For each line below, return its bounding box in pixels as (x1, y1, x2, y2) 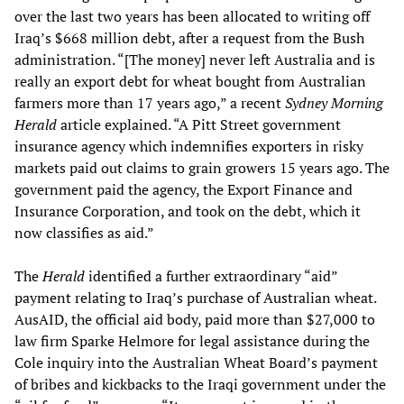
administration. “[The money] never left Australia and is (14, 49, 375, 69)
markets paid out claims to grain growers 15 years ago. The (14, 157, 390, 178)
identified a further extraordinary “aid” (85, 265, 337, 286)
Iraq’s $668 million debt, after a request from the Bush (14, 27, 364, 48)
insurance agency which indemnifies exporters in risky (14, 135, 363, 156)
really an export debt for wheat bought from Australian (14, 70, 366, 91)
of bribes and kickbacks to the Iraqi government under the (14, 373, 386, 394)
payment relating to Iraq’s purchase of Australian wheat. (14, 287, 376, 308)
